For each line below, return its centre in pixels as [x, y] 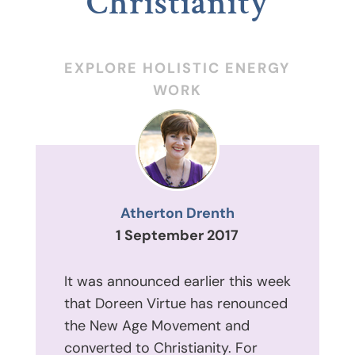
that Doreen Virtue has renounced [176, 303]
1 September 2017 [177, 235]
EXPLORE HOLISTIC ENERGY [177, 68]
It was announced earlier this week [177, 281]
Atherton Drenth [177, 213]
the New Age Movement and [157, 325]
